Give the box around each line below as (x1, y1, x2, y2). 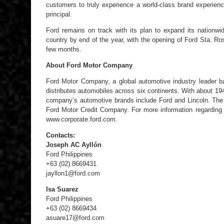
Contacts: (46, 131, 75, 139)
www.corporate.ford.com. (46, 115, 117, 123)
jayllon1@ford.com (46, 169, 100, 177)
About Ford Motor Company (46, 61, 132, 69)
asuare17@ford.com (46, 214, 104, 221)
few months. (46, 45, 81, 53)
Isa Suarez (46, 185, 78, 193)
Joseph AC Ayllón (46, 141, 101, 148)
